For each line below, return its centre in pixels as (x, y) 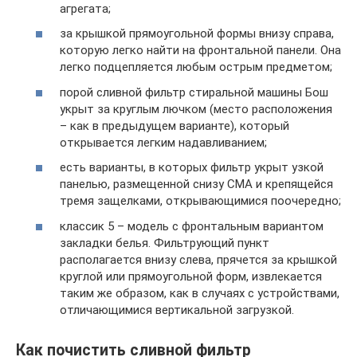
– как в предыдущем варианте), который (175, 126)
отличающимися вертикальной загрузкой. (177, 310)
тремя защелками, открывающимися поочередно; (200, 201)
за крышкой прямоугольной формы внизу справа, (197, 33)
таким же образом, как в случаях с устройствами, (200, 293)
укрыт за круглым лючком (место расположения (196, 109)
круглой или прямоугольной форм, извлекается (191, 276)
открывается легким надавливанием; (163, 142)
